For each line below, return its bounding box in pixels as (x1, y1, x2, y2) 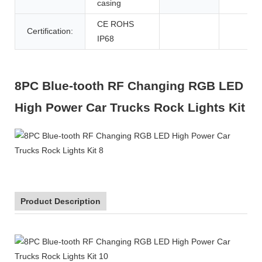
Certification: (27, 26, 73, 36)
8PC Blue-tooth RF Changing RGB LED (15, 79, 243, 93)
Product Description (20, 196, 101, 206)
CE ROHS (97, 19, 134, 29)
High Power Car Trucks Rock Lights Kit (15, 101, 245, 115)
